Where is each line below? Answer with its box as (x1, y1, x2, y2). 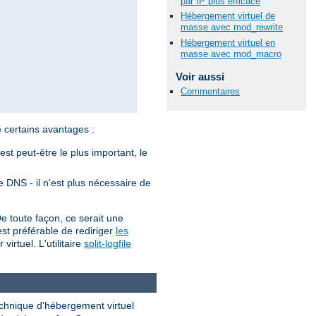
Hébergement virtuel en (181, 37, 275, 48)
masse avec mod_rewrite (181, 22, 283, 33)
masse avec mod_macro (181, 48, 281, 59)
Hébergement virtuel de (181, 11, 275, 22)
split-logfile (84, 237, 131, 249)
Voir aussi (175, 70, 224, 83)
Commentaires (181, 85, 240, 97)
